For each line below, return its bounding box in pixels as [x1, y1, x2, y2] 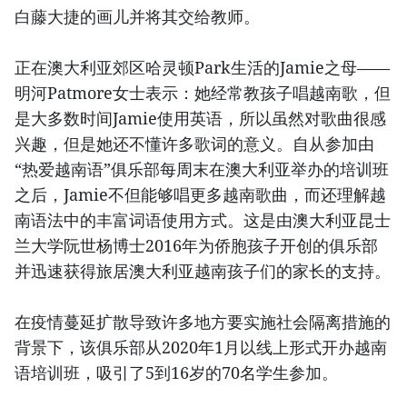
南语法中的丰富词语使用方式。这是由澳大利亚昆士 [15, 209, 391, 231]
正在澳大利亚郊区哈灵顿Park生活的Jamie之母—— [15, 56, 390, 78]
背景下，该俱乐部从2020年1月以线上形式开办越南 [15, 336, 387, 358]
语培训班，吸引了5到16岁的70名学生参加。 [15, 362, 338, 383]
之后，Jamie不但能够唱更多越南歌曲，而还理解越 [15, 184, 386, 205]
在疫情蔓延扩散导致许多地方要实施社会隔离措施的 [15, 311, 391, 333]
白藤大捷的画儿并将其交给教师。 [15, 5, 260, 27]
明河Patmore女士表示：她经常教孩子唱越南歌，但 [15, 82, 391, 104]
